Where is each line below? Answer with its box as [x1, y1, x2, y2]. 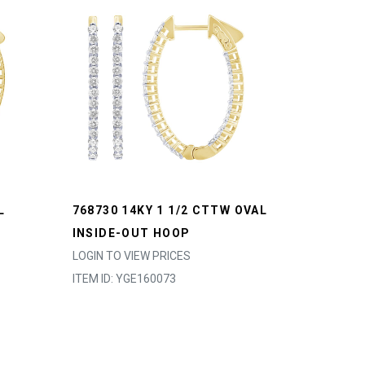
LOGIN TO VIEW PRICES [72, 249, 191, 262]
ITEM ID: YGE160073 [72, 272, 176, 285]
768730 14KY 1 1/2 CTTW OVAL [72, 204, 268, 217]
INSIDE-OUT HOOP [72, 226, 191, 240]
